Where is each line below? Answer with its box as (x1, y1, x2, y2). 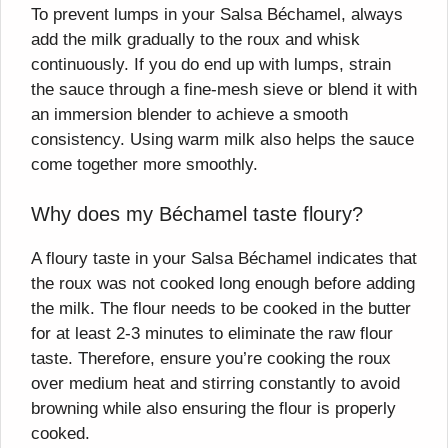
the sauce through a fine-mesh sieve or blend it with (31, 79, 417, 99)
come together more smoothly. (31, 154, 258, 174)
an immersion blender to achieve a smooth (31, 104, 348, 124)
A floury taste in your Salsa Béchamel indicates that (31, 249, 417, 269)
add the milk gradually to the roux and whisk (31, 29, 360, 49)
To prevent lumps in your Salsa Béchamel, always (31, 4, 403, 24)
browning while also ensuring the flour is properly (31, 399, 396, 419)
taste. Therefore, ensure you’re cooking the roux (31, 349, 391, 369)
